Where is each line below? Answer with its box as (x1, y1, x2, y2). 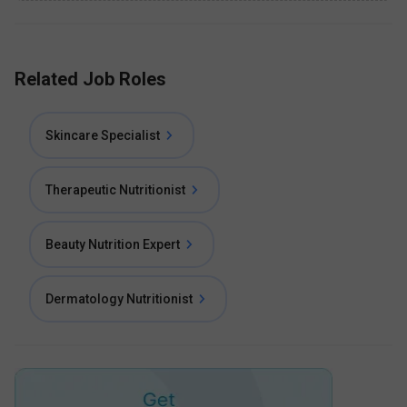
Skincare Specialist (45, 128, 160, 143)
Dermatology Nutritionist (45, 292, 193, 306)
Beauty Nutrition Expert (45, 237, 180, 252)
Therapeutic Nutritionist (45, 183, 185, 197)
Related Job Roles (15, 68, 166, 90)
